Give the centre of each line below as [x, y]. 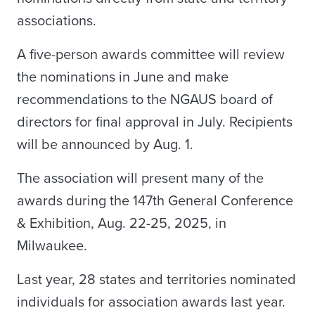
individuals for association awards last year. [151, 303]
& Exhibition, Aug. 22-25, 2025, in [122, 224]
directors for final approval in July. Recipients [155, 123]
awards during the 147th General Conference [155, 201]
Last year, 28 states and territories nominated [156, 280]
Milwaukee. [52, 246]
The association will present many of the [140, 179]
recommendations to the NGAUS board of [145, 100]
